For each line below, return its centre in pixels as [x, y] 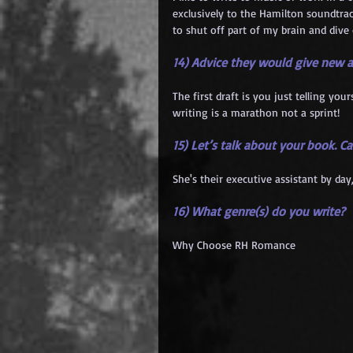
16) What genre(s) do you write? [259, 211]
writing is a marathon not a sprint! [256, 112]
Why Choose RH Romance [234, 244]
